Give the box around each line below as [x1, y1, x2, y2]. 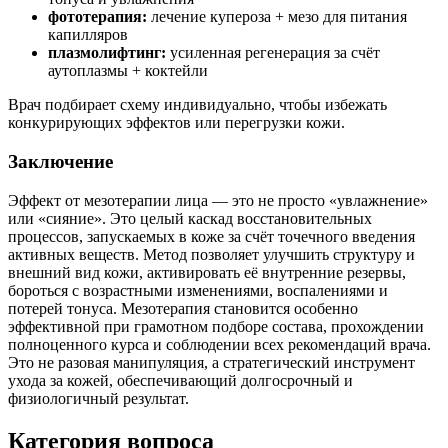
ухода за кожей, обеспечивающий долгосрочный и [8, 371, 353, 389]
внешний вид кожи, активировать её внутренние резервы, [8, 263, 406, 281]
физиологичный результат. [8, 389, 189, 407]
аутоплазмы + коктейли [48, 62, 208, 80]
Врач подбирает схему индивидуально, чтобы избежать [8, 96, 387, 114]
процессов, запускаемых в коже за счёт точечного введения [8, 227, 415, 245]
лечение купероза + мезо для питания [147, 8, 407, 26]
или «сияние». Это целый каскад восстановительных [8, 209, 372, 227]
